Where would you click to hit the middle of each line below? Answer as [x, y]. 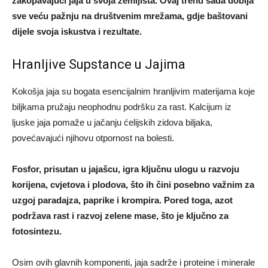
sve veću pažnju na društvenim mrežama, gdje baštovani [130, 16]
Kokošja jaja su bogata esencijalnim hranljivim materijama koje [133, 92]
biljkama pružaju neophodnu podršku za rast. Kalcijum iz [122, 107]
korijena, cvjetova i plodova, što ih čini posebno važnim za [133, 185]
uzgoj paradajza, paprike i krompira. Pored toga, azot [122, 200]
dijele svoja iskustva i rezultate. [77, 32]
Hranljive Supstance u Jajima [99, 65]
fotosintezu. [37, 232]
